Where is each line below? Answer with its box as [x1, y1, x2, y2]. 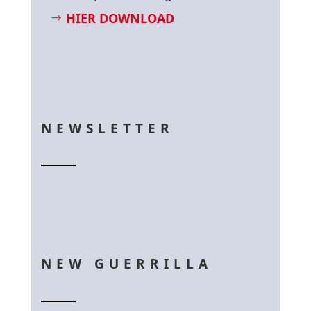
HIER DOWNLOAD [66, 10, 175, 27]
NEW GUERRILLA [41, 255, 213, 274]
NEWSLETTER [41, 119, 175, 137]
